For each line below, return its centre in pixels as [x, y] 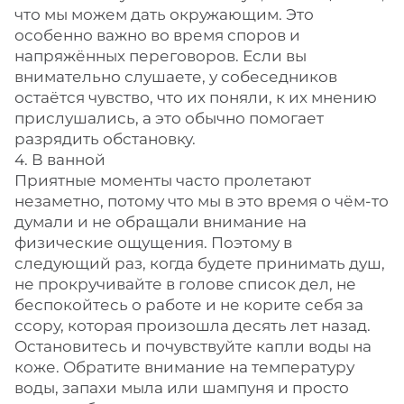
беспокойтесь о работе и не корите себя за [189, 305]
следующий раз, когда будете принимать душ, [200, 263]
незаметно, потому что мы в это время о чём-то [202, 201]
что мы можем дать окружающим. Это [164, 14]
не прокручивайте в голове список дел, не [185, 284]
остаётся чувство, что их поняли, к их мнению [196, 97]
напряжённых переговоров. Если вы [161, 56]
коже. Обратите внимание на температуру [184, 367]
